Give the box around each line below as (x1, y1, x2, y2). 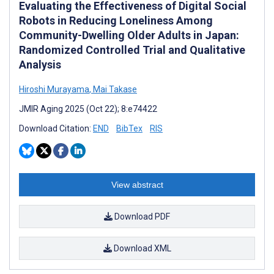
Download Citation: (19, 123, 93, 133)
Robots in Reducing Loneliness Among (19, 13, 213, 27)
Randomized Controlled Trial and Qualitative (19, 43, 245, 56)
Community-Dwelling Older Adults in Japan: (19, 28, 239, 42)
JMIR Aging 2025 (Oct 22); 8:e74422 (19, 103, 157, 114)
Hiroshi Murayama (19, 84, 89, 94)
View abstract (111, 179, 163, 190)
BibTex (116, 123, 143, 133)
